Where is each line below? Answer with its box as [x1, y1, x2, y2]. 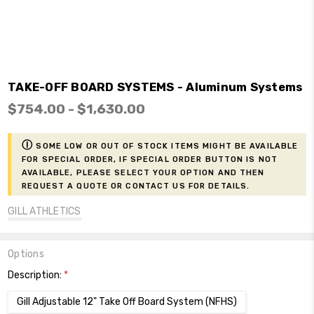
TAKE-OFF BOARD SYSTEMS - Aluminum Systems [8, 79, 303, 94]
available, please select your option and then [22, 165, 265, 178]
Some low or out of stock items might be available [33, 138, 299, 151]
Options [8, 247, 44, 260]
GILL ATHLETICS [8, 205, 81, 217]
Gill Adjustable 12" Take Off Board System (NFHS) [17, 295, 238, 308]
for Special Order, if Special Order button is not [22, 151, 278, 165]
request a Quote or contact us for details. [22, 178, 250, 191]
